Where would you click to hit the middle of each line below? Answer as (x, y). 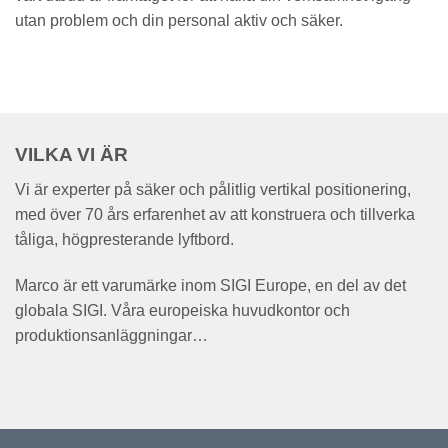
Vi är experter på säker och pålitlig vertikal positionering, (213, 189)
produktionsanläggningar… (111, 335)
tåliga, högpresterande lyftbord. (124, 239)
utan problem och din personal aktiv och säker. (179, 20)
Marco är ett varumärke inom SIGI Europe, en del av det (210, 285)
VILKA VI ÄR (71, 155)
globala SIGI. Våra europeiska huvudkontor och (182, 310)
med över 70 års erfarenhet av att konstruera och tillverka (215, 214)
